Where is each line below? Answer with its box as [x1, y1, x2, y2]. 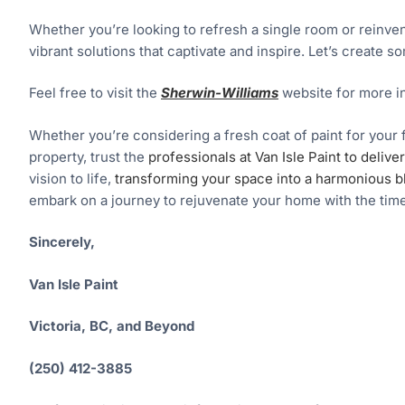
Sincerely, [29, 233, 95, 251]
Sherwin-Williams [161, 84, 278, 102]
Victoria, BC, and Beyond [29, 317, 194, 335]
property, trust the [29, 147, 148, 165]
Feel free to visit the [29, 84, 161, 102]
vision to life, [29, 169, 115, 187]
